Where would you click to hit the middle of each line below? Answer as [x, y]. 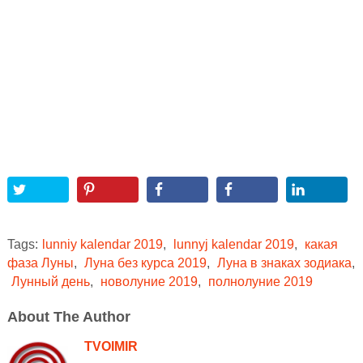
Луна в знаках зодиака [284, 263]
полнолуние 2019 [260, 281]
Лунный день [50, 281]
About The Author [68, 316]
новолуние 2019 [149, 281]
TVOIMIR [111, 346]
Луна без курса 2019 [145, 263]
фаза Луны [40, 263]
